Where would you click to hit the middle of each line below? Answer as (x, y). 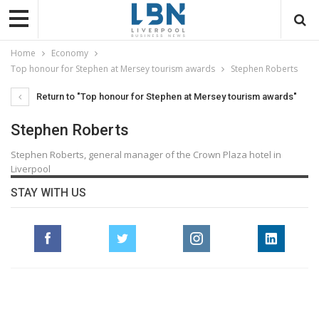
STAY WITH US (48, 192)
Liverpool (31, 168)
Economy (70, 53)
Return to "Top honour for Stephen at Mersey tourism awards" (166, 96)
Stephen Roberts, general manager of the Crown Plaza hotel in (146, 154)
